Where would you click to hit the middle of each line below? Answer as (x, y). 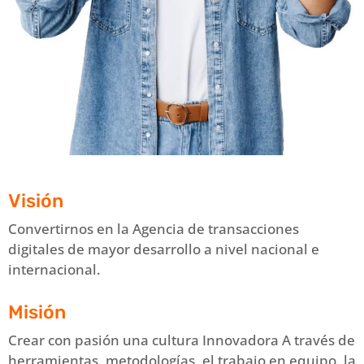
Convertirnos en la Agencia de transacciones (154, 228)
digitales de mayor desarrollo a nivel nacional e (164, 249)
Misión (37, 312)
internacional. (54, 269)
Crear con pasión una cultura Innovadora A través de (182, 340)
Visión (36, 200)
